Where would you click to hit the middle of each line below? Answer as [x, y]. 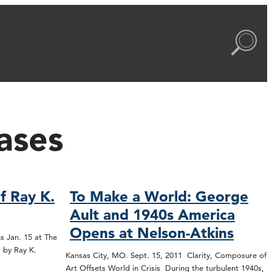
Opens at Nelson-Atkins [152, 233]
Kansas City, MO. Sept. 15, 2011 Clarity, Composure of [166, 255]
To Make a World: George [159, 197]
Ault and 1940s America [153, 215]
